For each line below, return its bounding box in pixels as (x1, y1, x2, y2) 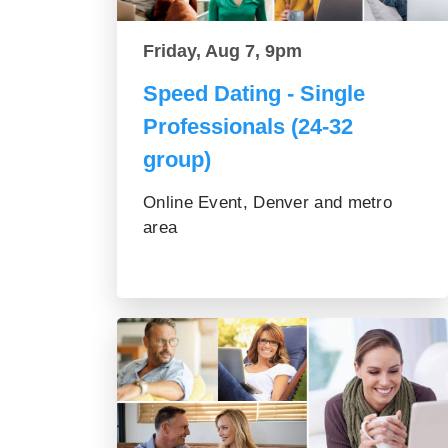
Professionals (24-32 (143, 113, 353, 139)
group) (143, 146, 211, 172)
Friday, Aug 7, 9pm (143, 40, 302, 61)
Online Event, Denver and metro (143, 192, 393, 212)
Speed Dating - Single (143, 80, 365, 106)
